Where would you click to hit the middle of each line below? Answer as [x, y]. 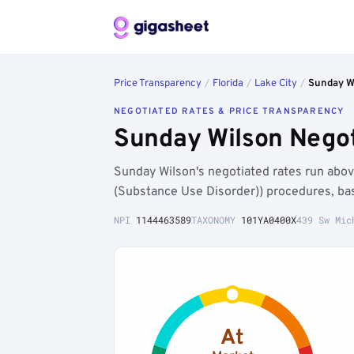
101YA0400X [269, 220]
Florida [228, 84]
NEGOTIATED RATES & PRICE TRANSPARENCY [229, 111]
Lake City [276, 84]
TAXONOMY [216, 220]
